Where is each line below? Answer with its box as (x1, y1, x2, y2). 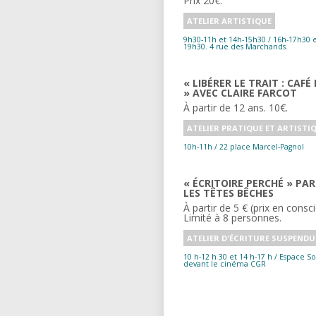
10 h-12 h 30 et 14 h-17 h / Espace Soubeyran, (183, 252, 274, 262)
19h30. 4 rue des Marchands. (183, 42, 288, 52)
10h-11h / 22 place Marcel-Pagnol (183, 142, 304, 152)
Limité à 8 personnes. (183, 211, 281, 225)
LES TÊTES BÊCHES (183, 186, 274, 200)
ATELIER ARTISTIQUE (187, 16, 272, 27)
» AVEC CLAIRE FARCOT (183, 86, 297, 100)
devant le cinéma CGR (183, 259, 266, 269)
